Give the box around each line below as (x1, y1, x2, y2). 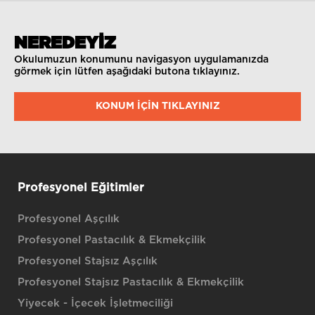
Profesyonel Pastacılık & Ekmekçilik (18, 235, 206, 245)
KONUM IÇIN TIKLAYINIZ (95, 101, 220, 111)
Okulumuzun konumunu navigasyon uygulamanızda (14, 55, 269, 65)
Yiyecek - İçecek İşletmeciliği (18, 298, 173, 309)
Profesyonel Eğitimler (18, 182, 144, 193)
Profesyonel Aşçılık (18, 214, 120, 224)
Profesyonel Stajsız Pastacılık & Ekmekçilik (18, 277, 244, 288)
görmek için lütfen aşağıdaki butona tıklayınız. (14, 67, 240, 77)
